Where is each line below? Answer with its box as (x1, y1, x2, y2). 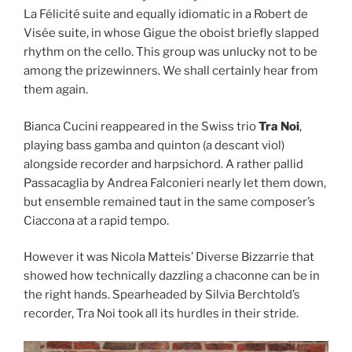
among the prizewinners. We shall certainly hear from (24, 64, 318, 79)
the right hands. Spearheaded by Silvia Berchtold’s (24, 288, 300, 302)
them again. (24, 82, 88, 97)
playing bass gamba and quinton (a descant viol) (24, 137, 284, 152)
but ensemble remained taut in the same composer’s (24, 194, 315, 209)
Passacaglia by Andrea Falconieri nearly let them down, (24, 175, 326, 190)
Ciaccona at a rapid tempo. (24, 213, 169, 228)
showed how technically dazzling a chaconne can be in (24, 269, 320, 284)
